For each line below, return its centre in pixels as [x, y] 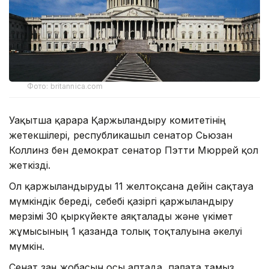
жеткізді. [30, 165]
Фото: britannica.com [65, 86]
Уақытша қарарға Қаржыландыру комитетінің [117, 120]
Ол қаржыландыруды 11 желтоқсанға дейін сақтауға [131, 186]
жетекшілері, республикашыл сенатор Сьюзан [121, 135]
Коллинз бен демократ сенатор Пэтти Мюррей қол [134, 150]
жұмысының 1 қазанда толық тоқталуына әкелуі [125, 231]
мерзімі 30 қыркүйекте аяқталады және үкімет [121, 216]
